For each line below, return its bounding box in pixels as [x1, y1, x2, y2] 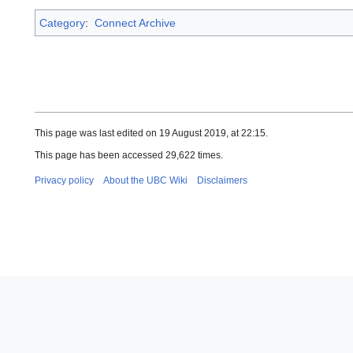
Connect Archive [94, 17, 176, 30]
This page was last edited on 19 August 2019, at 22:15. [35, 127, 268, 139]
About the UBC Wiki [103, 174, 188, 186]
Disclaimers [197, 174, 247, 186]
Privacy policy [35, 174, 94, 186]
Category [39, 17, 85, 30]
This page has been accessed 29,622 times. [35, 149, 223, 161]
